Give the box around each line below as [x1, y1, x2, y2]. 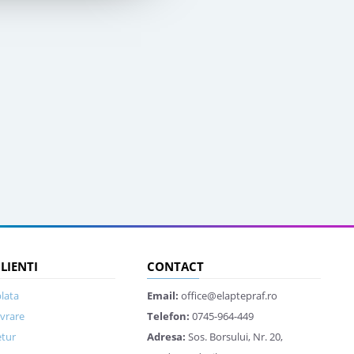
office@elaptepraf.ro [179, 288, 277, 303]
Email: [147, 288, 179, 303]
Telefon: [147, 309, 190, 323]
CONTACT [147, 258, 204, 274]
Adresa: [147, 330, 186, 344]
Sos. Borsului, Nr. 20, [186, 330, 283, 344]
